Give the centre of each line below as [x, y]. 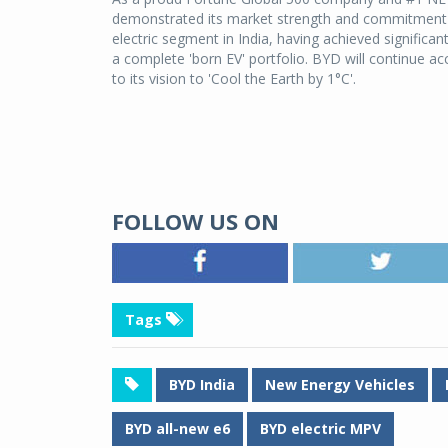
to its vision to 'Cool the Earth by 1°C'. [234, 78]
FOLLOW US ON [195, 220]
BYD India [202, 384]
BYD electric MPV [320, 428]
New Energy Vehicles [340, 384]
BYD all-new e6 [177, 428]
